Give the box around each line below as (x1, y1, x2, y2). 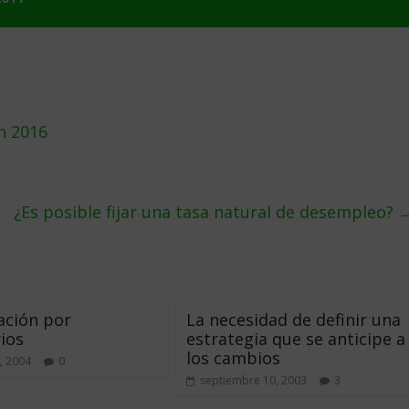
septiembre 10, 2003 (200, 372, 307, 388)
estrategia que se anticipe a (186, 328, 405, 350)
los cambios (186, 347, 280, 369)
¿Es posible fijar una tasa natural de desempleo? (14, 201, 398, 223)
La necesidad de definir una (186, 309, 401, 330)
